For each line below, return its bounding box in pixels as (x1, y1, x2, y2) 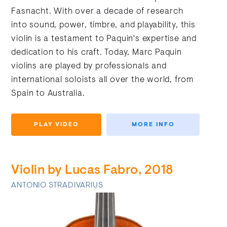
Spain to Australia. (11, 90, 85, 98)
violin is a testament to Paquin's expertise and (11, 35, 197, 44)
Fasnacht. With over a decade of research (11, 8, 183, 16)
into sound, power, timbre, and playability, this (11, 21, 196, 30)
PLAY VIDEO (33, 122, 79, 128)
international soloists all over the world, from (11, 76, 194, 85)
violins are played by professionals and (11, 62, 167, 71)
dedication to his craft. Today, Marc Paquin (11, 49, 182, 57)
